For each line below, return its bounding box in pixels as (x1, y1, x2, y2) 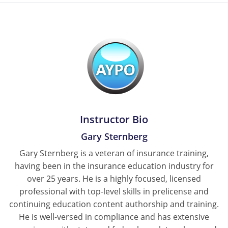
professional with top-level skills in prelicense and (19, 186, 209, 197)
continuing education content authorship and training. (9, 198, 219, 210)
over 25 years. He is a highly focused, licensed (27, 173, 201, 185)
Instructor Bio (80, 112, 148, 127)
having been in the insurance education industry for (14, 160, 214, 172)
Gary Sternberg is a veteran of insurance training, (19, 148, 209, 159)
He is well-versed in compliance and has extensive (19, 211, 209, 223)
